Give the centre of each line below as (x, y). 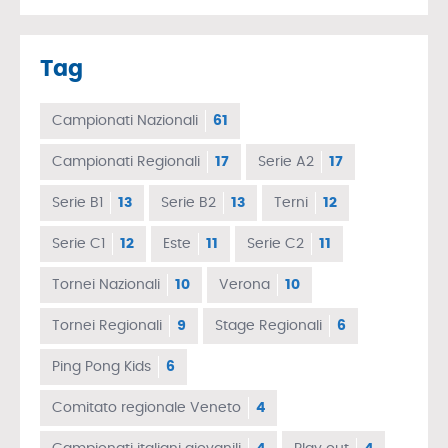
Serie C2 (275, 243)
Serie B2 (188, 202)
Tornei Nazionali (106, 284)
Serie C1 (78, 243)
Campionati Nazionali (125, 120)
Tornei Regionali (107, 325)
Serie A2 (286, 161)
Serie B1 (77, 202)
